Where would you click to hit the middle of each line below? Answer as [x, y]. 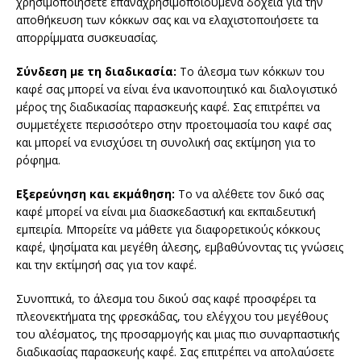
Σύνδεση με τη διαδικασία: [96, 72]
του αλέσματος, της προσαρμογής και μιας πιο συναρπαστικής [178, 334]
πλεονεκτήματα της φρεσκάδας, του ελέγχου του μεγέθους [172, 317]
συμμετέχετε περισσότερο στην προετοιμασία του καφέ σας [174, 125]
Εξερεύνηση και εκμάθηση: [97, 194]
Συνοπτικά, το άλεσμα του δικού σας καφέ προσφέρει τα [166, 299]
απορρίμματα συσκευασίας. [87, 38]
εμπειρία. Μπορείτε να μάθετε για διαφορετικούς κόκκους [168, 230]
